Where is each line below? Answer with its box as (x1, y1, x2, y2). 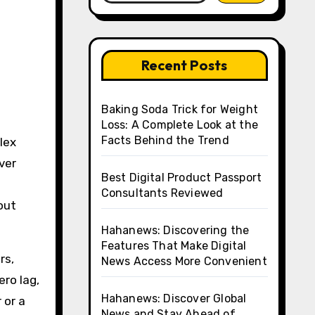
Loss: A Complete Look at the (101, 118, 259, 131)
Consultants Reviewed (101, 186, 224, 200)
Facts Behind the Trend (101, 134, 229, 147)
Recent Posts (141, 56, 228, 74)
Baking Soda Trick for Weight (101, 103, 259, 116)
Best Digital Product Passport (101, 171, 262, 184)
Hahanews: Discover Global (101, 292, 247, 305)
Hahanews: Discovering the (101, 224, 250, 237)
